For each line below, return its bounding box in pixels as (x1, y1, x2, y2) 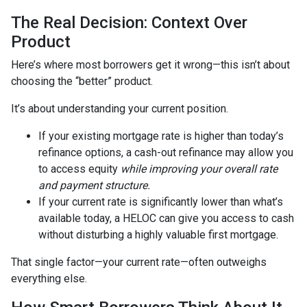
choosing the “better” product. (11, 74, 153, 88)
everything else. (11, 271, 87, 285)
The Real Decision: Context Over (11, 12, 247, 32)
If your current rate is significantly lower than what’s (38, 195, 283, 208)
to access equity (38, 162, 121, 175)
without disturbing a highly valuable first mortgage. (38, 228, 278, 241)
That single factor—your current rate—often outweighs (11, 255, 267, 269)
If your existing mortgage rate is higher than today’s (38, 129, 284, 143)
